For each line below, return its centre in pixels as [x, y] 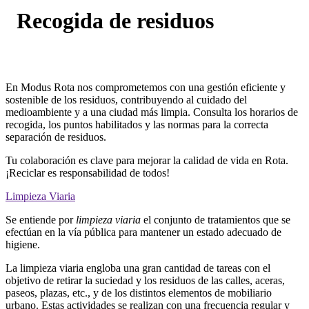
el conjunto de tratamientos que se [216, 219]
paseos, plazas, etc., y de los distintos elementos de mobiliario [139, 292]
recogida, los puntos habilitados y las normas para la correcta [137, 124]
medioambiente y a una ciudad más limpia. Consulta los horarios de [152, 112]
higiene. [24, 244]
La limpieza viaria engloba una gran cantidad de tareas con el [138, 268]
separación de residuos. [56, 137]
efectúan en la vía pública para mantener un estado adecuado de [143, 232]
